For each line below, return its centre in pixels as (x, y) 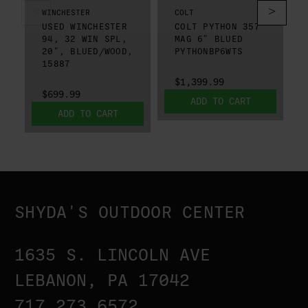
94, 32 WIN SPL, (85, 39)
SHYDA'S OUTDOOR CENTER (130, 213)
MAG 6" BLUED (209, 39)
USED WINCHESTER (85, 26)
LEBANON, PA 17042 (102, 281)
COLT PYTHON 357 (217, 26)
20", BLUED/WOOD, (87, 51)
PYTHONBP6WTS (209, 51)
